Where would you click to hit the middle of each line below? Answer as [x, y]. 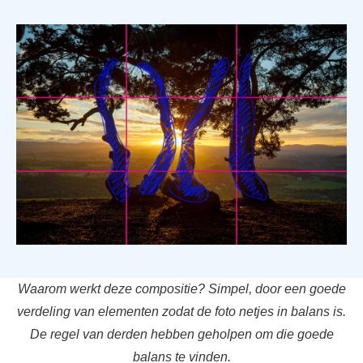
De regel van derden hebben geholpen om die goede [181, 334]
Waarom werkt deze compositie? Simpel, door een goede [181, 288]
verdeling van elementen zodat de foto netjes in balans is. [181, 311]
